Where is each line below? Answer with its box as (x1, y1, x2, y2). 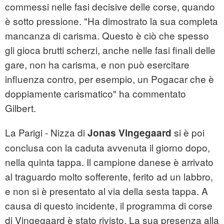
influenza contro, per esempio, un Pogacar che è (5, 72, 214, 86)
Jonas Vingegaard (87, 126, 171, 140)
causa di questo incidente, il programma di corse (5, 198, 212, 212)
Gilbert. (5, 101, 36, 115)
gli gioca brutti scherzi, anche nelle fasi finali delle (5, 43, 215, 57)
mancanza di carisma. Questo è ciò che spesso (5, 28, 209, 42)
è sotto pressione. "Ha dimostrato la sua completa (5, 14, 218, 28)
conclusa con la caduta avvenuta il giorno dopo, (5, 140, 210, 154)
